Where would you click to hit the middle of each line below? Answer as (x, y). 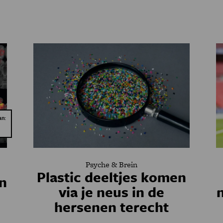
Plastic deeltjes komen (111, 177)
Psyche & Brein (111, 165)
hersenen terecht (111, 207)
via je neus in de (111, 192)
